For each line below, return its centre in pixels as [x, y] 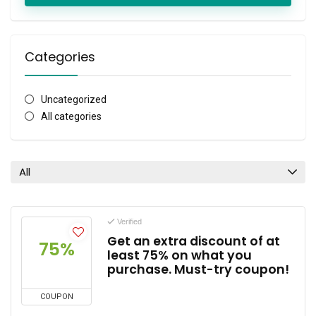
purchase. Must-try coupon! [198, 270]
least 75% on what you [180, 256]
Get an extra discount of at [194, 242]
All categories [71, 117]
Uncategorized [73, 100]
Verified [128, 222]
